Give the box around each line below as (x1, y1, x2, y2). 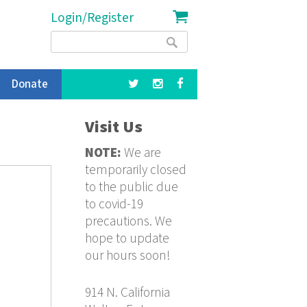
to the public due (85, 178, 179, 196)
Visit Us (85, 116, 143, 138)
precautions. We (85, 212, 173, 230)
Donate (12, 76, 48, 92)
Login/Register (50, 10, 134, 27)
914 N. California (85, 284, 171, 302)
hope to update (85, 230, 170, 247)
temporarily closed (85, 161, 187, 179)
